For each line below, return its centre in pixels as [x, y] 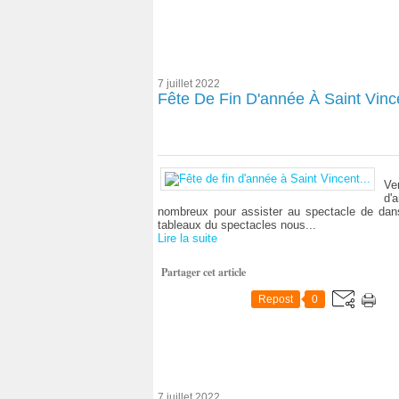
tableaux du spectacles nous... [237, 225]
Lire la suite [187, 238]
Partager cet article [204, 272]
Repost [276, 299]
